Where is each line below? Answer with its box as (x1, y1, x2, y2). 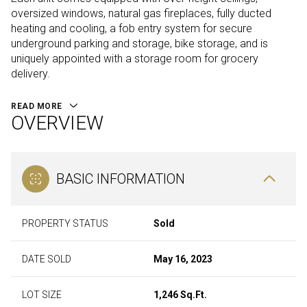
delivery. (11, 67, 50, 80)
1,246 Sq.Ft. (153, 288, 207, 300)
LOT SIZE (22, 288, 62, 300)
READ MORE (11, 101, 62, 111)
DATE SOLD (22, 253, 71, 265)
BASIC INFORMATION (56, 170, 185, 187)
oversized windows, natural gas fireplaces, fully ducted (11, 7, 271, 20)
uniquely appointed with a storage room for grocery (11, 52, 258, 65)
